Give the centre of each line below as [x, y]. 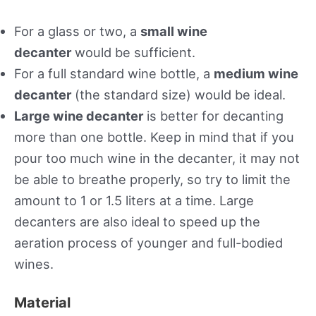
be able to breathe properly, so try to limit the [152, 179]
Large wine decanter [79, 115]
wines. [34, 263]
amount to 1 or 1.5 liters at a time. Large [134, 200]
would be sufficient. [133, 52]
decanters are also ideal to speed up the [137, 221]
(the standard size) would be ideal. [178, 94]
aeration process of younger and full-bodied [148, 242]
